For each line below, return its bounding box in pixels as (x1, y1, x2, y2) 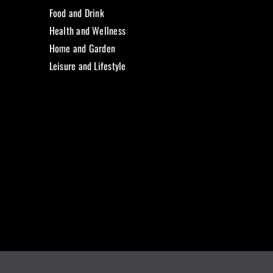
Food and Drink (49, 5, 104, 21)
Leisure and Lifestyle (49, 58, 126, 74)
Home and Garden (49, 41, 116, 56)
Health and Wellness (49, 23, 126, 38)
